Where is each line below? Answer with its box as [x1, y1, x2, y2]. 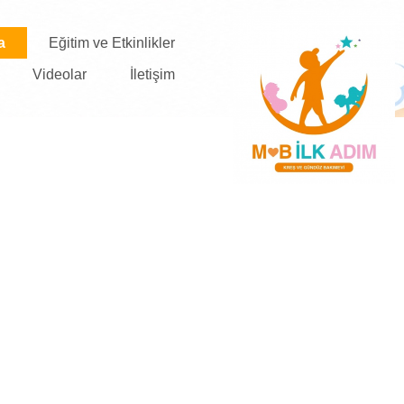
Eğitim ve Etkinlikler [49, 35, 175, 50]
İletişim [130, 67, 175, 82]
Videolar [32, 67, 87, 82]
